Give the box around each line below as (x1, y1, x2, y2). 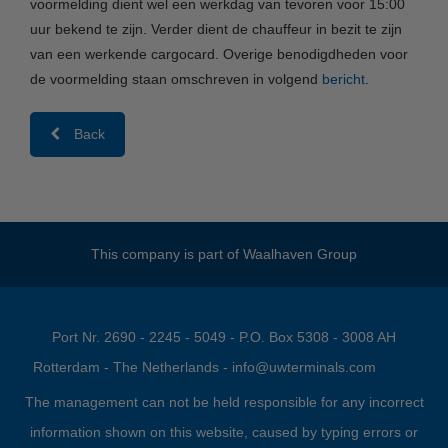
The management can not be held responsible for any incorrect (24, 394, 424, 411)
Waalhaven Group (243, 246, 357, 263)
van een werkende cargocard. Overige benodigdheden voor (30, 46, 408, 63)
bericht (322, 71, 365, 88)
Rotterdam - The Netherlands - (32, 359, 232, 376)
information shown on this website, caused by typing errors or (30, 424, 418, 441)
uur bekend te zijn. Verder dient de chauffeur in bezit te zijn (30, 21, 402, 38)
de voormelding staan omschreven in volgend (30, 71, 322, 88)
